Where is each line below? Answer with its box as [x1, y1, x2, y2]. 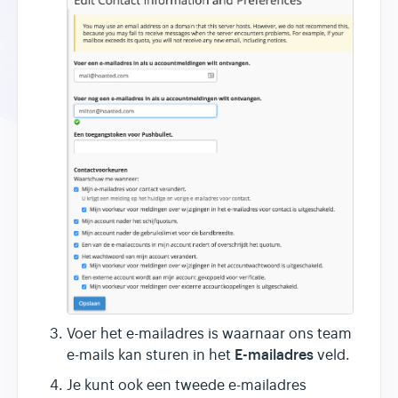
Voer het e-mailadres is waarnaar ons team [67, 325, 352, 344]
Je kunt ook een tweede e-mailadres [67, 377, 306, 395]
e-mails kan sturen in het [67, 346, 235, 365]
